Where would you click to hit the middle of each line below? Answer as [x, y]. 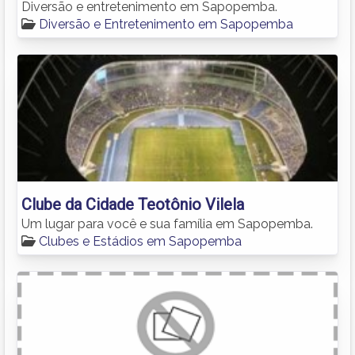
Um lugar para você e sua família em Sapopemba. [167, 223]
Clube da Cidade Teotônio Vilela [133, 204]
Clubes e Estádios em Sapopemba [140, 241]
